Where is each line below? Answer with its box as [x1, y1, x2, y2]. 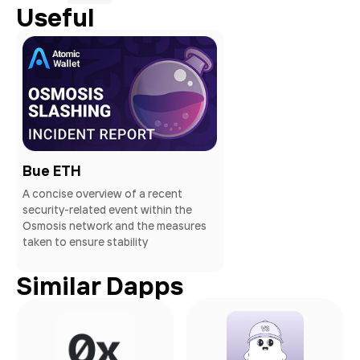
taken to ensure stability [22, 235, 148, 250]
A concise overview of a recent [22, 186, 182, 202]
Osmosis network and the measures [22, 219, 207, 234]
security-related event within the [22, 202, 192, 218]
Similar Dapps [16, 269, 183, 302]
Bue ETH [22, 162, 81, 181]
